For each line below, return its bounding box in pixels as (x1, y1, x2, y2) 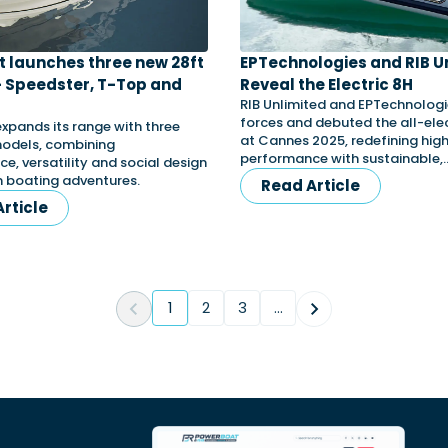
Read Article (261, 175, 360, 196)
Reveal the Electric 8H (240, 74, 413, 95)
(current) (168, 306, 237, 328)
